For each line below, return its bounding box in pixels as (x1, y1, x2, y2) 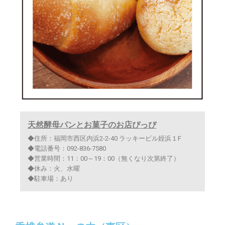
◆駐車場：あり (28, 174, 73, 182)
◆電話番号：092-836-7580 (28, 144, 106, 152)
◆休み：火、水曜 (28, 164, 80, 172)
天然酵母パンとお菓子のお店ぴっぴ (28, 120, 156, 130)
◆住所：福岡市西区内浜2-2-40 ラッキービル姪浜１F (28, 134, 181, 142)
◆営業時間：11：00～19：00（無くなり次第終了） (28, 154, 180, 162)
